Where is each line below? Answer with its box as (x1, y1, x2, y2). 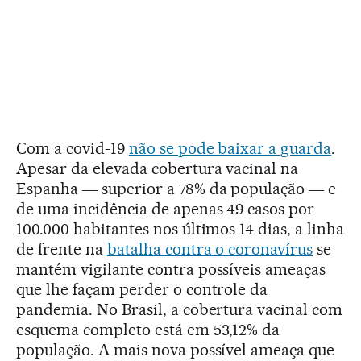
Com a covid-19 (16, 138, 129, 158)
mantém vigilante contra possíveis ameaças (16, 259, 326, 279)
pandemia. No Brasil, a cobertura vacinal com (16, 299, 343, 319)
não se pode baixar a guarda (128, 138, 332, 158)
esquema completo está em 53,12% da (16, 319, 280, 339)
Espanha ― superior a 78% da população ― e (16, 178, 337, 198)
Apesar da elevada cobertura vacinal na (16, 158, 299, 178)
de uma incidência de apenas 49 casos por (16, 198, 315, 218)
